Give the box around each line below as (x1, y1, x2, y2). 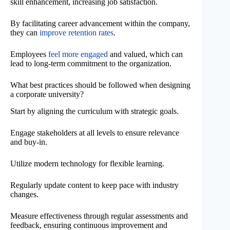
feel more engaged (48, 50, 108, 59)
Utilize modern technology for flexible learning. (10, 159, 164, 168)
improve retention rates (40, 28, 113, 37)
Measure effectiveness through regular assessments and (10, 212, 188, 221)
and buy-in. (10, 138, 47, 147)
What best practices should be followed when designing (10, 81, 190, 90)
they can (10, 28, 40, 37)
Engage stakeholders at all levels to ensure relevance (10, 128, 179, 138)
